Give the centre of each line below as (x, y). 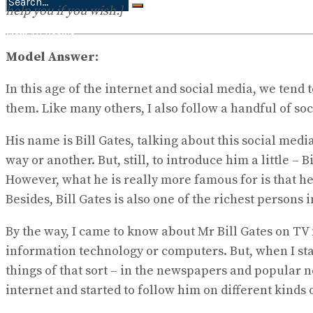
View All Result (40, 36)
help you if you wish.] (64, 10)
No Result (28, 20)
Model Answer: (52, 57)
